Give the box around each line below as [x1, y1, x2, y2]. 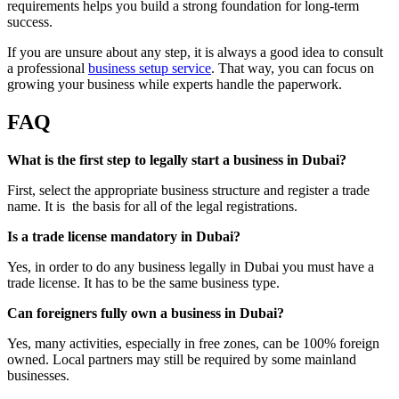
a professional [7, 61, 88, 77]
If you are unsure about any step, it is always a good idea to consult [7, 45, 383, 61]
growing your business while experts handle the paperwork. [7, 77, 342, 93]
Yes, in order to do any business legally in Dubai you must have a [7, 259, 374, 275]
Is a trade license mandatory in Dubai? [7, 229, 240, 245]
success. [7, 14, 53, 30]
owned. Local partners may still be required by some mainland [7, 352, 356, 368]
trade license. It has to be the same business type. [7, 275, 280, 291]
